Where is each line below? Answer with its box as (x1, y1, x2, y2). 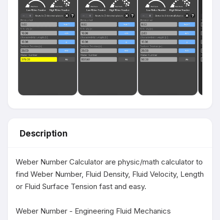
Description (20, 129, 68, 138)
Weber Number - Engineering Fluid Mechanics (16, 206, 171, 216)
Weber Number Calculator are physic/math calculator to (16, 157, 203, 166)
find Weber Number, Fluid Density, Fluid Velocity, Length (16, 169, 204, 179)
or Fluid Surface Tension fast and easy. (16, 182, 146, 191)
